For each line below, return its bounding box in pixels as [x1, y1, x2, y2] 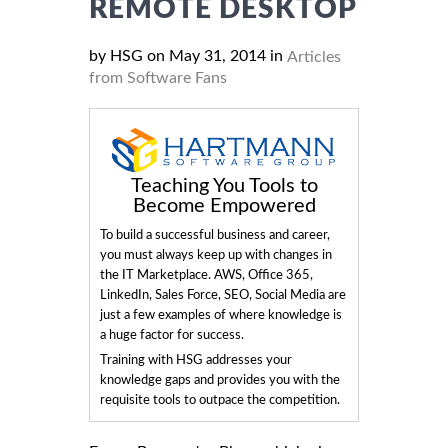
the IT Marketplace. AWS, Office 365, [100, 268, 313, 282]
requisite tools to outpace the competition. [100, 393, 340, 407]
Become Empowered [132, 195, 316, 216]
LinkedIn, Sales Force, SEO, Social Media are [100, 288, 346, 302]
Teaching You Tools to [130, 175, 318, 196]
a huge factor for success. [100, 328, 244, 342]
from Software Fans [89, 69, 227, 86]
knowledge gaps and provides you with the [100, 373, 340, 387]
